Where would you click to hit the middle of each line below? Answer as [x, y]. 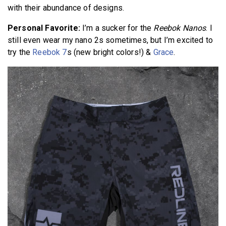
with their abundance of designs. [66, 8]
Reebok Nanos [179, 28]
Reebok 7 [50, 52]
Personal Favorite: [45, 28]
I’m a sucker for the [117, 28]
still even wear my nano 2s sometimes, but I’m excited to [110, 40]
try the [20, 52]
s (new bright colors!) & [110, 52]
